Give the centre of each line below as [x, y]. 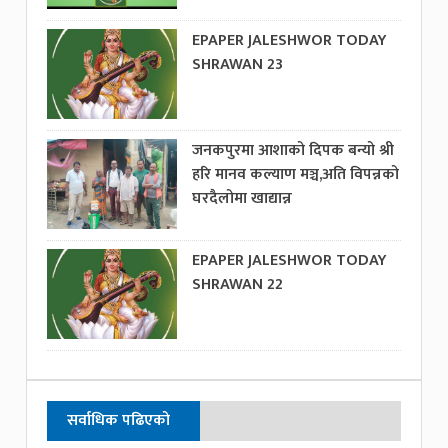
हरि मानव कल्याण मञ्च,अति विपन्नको [296, 174]
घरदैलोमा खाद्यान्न [242, 198]
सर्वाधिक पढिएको [119, 420]
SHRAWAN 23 [238, 64]
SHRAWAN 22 [238, 284]
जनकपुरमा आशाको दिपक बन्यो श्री [293, 150]
